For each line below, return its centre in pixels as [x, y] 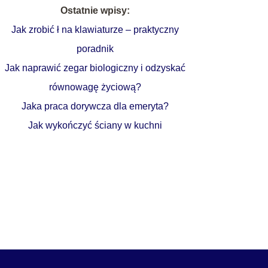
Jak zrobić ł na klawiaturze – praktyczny [95, 29]
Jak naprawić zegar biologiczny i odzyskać [95, 68]
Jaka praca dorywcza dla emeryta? [95, 106]
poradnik [95, 48]
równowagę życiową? [95, 87]
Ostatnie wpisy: [95, 10]
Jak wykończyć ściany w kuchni [95, 125]
